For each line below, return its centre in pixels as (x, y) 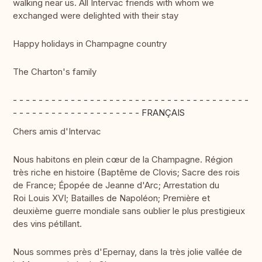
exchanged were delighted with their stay (96, 16)
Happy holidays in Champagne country (90, 44)
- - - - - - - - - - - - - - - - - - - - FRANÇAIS (99, 113)
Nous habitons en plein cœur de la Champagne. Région (123, 160)
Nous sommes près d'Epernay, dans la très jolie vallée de (127, 252)
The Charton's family (55, 72)
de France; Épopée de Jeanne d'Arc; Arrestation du (116, 185)
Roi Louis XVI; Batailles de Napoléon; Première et (111, 198)
